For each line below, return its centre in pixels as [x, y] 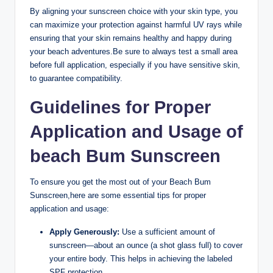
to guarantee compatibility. [76, 79]
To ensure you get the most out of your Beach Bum [120, 182]
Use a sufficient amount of [167, 232]
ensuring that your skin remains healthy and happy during [131, 38]
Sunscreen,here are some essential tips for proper [118, 196]
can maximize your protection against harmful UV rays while [136, 25]
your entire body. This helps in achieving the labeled [141, 259]
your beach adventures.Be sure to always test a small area [134, 52]
